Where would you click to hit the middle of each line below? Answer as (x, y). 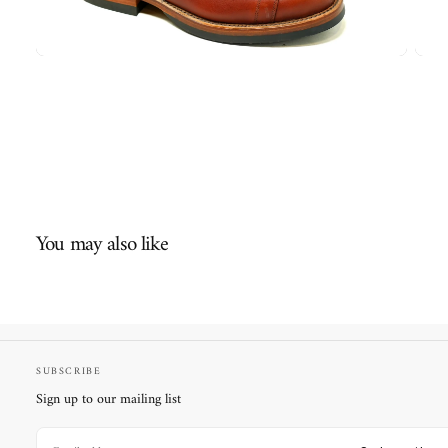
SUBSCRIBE (69, 372)
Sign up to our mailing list (108, 400)
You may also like (102, 244)
